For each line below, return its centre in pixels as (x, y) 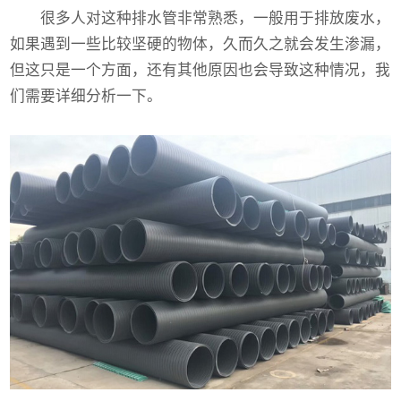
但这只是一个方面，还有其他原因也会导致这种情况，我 (200, 71)
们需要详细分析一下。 (86, 97)
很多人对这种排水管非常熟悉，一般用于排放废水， (200, 19)
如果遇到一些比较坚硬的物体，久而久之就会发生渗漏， (200, 45)
